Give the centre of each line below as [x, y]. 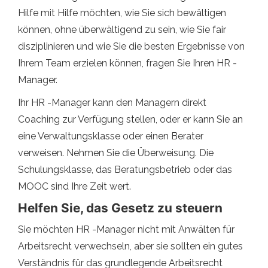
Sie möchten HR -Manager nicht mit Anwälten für [126, 229]
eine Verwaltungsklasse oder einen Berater [111, 136]
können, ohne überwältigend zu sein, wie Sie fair [122, 29]
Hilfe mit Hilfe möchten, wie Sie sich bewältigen [122, 13]
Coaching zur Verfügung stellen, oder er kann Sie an [130, 119]
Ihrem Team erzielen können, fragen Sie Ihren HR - [127, 63]
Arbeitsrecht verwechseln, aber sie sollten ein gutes [130, 246]
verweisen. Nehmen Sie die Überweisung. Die [116, 153]
